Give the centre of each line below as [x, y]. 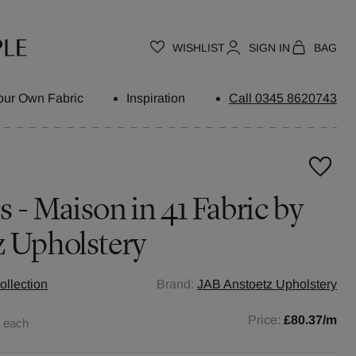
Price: [266, 320]
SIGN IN [269, 47]
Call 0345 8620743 [282, 98]
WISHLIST [199, 47]
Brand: [175, 284]
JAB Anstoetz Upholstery [267, 284]
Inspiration [156, 98]
